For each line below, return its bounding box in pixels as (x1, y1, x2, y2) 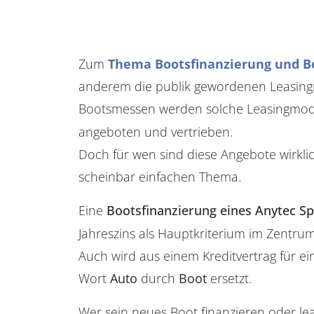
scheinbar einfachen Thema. (78, 168, 241, 185)
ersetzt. (207, 269, 252, 287)
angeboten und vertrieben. (78, 123, 233, 140)
